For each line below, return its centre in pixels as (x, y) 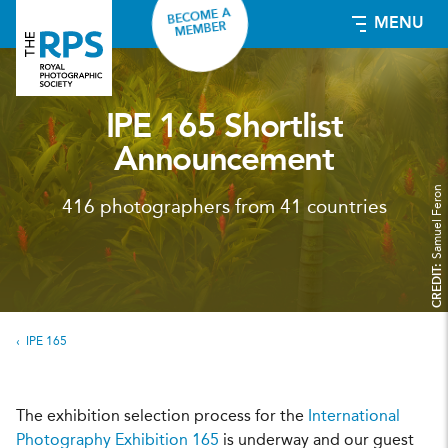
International (354, 416)
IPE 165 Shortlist (224, 128)
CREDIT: (438, 283)
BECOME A (199, 17)
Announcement (224, 161)
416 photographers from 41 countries (224, 208)
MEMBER (201, 30)
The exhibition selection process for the (162, 416)
